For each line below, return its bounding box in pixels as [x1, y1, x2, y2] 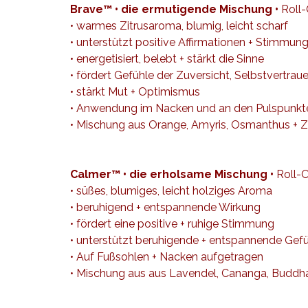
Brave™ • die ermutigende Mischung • [70, 3, 278, 16]
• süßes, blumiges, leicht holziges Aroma [70, 184, 272, 197]
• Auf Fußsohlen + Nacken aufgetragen [70, 250, 263, 263]
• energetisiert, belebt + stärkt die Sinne [70, 52, 264, 65]
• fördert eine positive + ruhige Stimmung [70, 217, 274, 230]
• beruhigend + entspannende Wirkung [70, 201, 261, 214]
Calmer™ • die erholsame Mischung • [70, 168, 274, 181]
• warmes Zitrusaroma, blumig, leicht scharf [70, 19, 288, 32]
